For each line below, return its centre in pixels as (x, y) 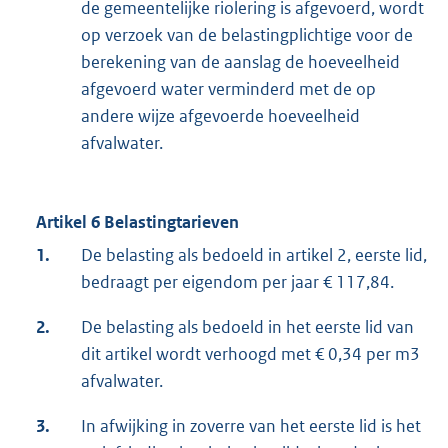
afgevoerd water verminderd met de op (228, 89)
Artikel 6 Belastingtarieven (137, 222)
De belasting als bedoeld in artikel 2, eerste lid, (254, 255)
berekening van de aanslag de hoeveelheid (240, 62)
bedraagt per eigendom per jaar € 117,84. (237, 282)
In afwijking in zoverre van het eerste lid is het (251, 426)
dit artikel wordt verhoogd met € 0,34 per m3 (250, 354)
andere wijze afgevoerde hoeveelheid (220, 116)
